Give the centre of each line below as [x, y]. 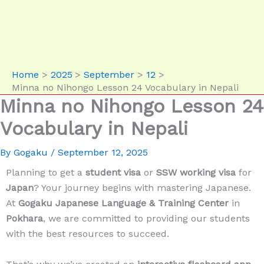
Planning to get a [46, 172]
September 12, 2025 [103, 152]
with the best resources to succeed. [88, 234]
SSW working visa [196, 172]
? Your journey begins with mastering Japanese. [142, 188]
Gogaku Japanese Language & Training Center [123, 203]
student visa [113, 172]
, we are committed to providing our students [146, 218]
